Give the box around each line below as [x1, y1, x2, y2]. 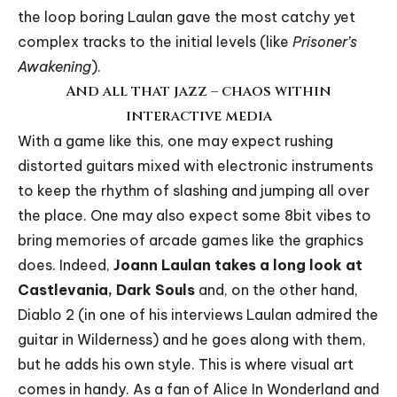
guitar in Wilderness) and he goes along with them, [18, 330, 366, 348]
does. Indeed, [18, 255, 113, 274]
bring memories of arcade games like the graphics [18, 230, 363, 249]
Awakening [18, 57, 91, 75]
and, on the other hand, [195, 280, 358, 299]
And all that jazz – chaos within [66, 81, 331, 101]
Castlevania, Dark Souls [18, 280, 195, 299]
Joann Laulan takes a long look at [113, 255, 362, 274]
